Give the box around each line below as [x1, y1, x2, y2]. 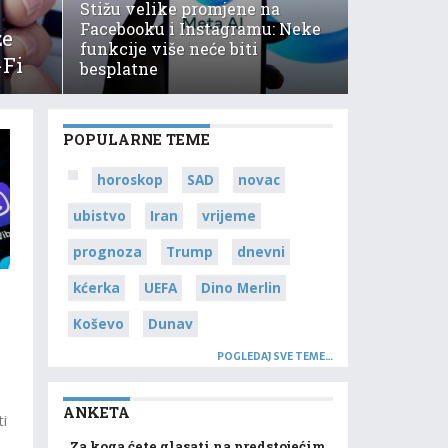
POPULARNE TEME [63, 130, 210, 149]
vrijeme [202, 206, 256, 225]
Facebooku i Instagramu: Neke [79, 18, 321, 39]
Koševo [73, 314, 124, 333]
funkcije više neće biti [79, 38, 258, 59]
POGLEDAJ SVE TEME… [217, 348, 333, 365]
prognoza [73, 242, 142, 261]
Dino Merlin [201, 278, 281, 297]
